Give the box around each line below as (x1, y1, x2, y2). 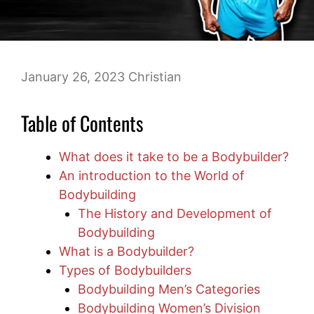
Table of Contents (21, 109, 143, 138)
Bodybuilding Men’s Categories (78, 282, 260, 297)
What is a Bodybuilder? (59, 244, 194, 259)
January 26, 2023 (21, 69, 125, 85)
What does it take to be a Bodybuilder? (59, 149, 289, 165)
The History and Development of (78, 206, 272, 221)
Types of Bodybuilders (59, 263, 191, 278)
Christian (128, 69, 182, 85)
